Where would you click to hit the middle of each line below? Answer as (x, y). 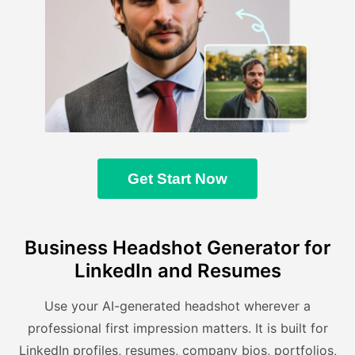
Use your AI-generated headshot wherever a (177, 306)
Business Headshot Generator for (177, 248)
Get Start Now (177, 178)
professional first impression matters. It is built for (177, 328)
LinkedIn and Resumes (177, 271)
